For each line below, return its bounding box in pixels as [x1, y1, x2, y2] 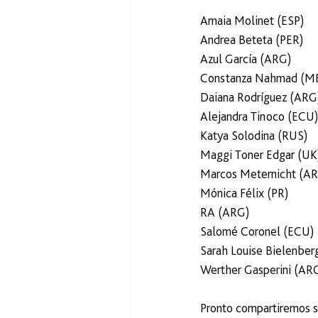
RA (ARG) [200, 204, 250, 220]
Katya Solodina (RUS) [200, 128, 308, 143]
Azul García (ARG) [200, 51, 292, 67]
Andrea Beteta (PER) [200, 32, 304, 48]
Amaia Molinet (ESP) [200, 13, 305, 28]
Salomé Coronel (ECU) [200, 224, 314, 239]
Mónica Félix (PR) [200, 185, 289, 201]
